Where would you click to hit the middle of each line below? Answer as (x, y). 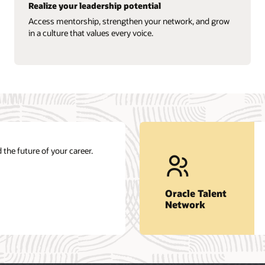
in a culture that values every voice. (91, 33)
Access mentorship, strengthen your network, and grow (129, 21)
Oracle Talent (196, 193)
